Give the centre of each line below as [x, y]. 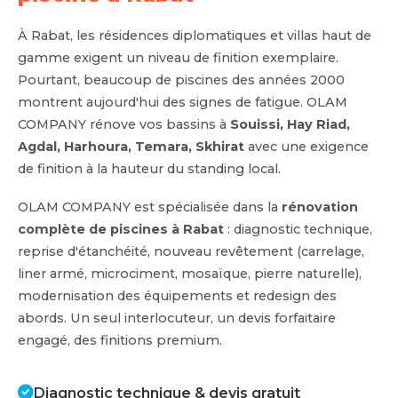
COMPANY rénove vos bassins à [124, 124]
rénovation [320, 207]
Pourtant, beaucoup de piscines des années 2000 [181, 80]
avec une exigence [306, 146]
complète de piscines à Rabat [121, 229]
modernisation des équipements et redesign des [177, 295]
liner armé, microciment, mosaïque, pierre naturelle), [190, 273]
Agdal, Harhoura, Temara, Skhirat [131, 146]
